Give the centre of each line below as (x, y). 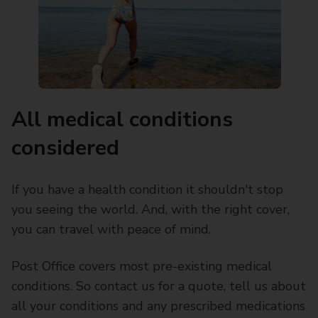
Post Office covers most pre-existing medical (142, 266)
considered (65, 148)
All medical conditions (122, 120)
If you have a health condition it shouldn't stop (147, 190)
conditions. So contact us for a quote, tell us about (159, 286)
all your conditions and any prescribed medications (158, 306)
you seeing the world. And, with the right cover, (150, 209)
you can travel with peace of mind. (111, 229)
